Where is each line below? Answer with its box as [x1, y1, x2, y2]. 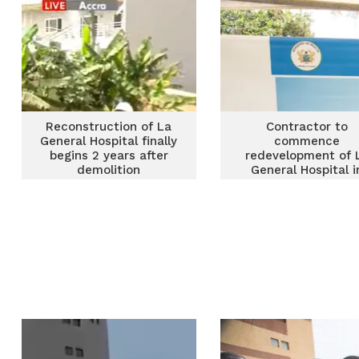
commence [274, 134, 341, 148]
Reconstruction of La [46, 119, 172, 134]
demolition [77, 163, 141, 177]
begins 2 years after [49, 148, 168, 163]
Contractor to [266, 119, 349, 134]
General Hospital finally [40, 134, 178, 148]
